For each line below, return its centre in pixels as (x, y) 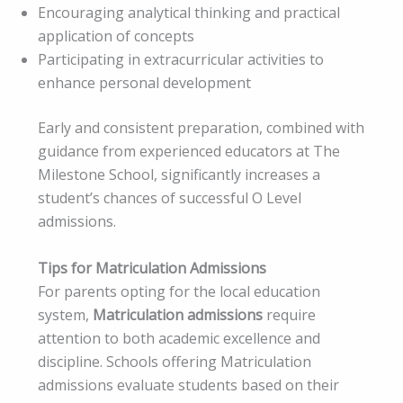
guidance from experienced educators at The (189, 152)
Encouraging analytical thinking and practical (189, 13)
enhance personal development (144, 83)
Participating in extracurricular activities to (181, 60)
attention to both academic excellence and (179, 338)
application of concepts (116, 36)
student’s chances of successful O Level (170, 198)
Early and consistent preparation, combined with (201, 128)
